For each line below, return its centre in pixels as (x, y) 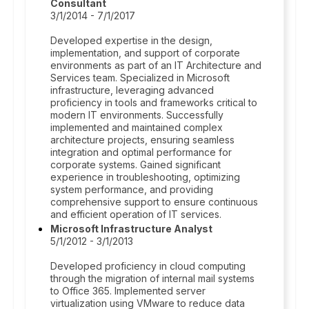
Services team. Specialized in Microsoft (140, 78)
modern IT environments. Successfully (137, 115)
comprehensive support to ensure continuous (154, 202)
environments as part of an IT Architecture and (156, 65)
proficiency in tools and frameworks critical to (154, 102)
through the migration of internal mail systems (152, 278)
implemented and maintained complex (137, 127)
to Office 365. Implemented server (128, 291)
